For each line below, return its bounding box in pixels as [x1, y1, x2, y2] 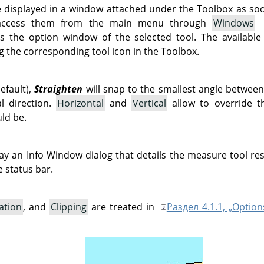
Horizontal [57, 97, 104, 110]
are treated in [87, 200, 158, 213]
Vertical [133, 97, 167, 110]
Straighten [34, 82, 83, 95]
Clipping [50, 200, 87, 213]
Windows [213, 16, 254, 29]
